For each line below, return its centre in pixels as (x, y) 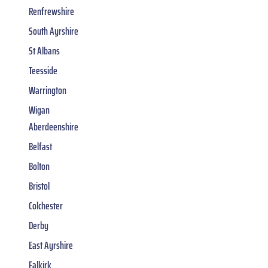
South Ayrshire (54, 31)
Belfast (40, 146)
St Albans (44, 51)
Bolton (39, 166)
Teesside (43, 70)
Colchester (46, 205)
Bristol (39, 186)
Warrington (48, 90)
